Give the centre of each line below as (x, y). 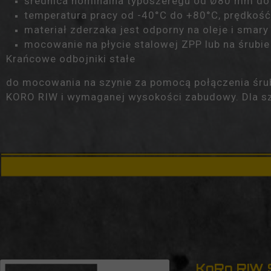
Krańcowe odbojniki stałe (71, 59)
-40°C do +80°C (178, 15)
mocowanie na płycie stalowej (103, 44)
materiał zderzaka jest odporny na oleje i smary (146, 30)
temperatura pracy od (81, 15)
